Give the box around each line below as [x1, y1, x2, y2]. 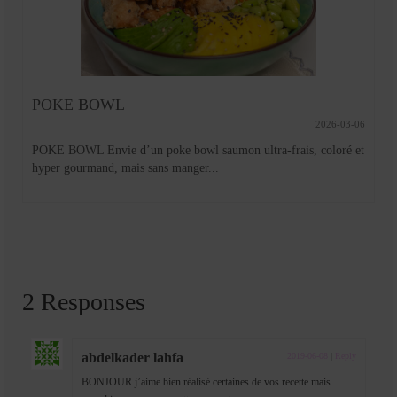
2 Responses [22, 288, 145, 316]
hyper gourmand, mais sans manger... [32, 161, 219, 175]
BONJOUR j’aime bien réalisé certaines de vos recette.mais [82, 376, 331, 389]
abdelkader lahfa [82, 350, 183, 366]
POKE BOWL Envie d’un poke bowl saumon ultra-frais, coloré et [32, 144, 364, 158]
